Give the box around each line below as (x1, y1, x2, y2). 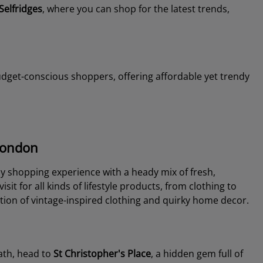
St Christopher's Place (53, 247, 151, 260)
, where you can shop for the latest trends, (42, 2, 230, 15)
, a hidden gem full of (150, 247, 243, 260)
